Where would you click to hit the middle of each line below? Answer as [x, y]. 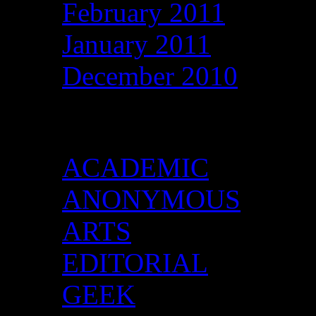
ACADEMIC [135, 167]
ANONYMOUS [151, 199]
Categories [98, 121]
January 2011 [136, 44]
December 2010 [150, 76]
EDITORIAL [135, 262]
